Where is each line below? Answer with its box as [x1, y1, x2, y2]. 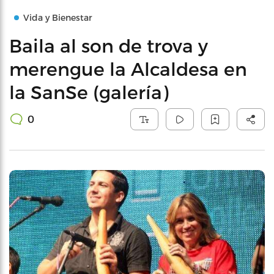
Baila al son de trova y [9, 34, 208, 56]
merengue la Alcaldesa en [9, 57, 247, 80]
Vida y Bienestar [23, 12, 92, 23]
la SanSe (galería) [9, 81, 168, 103]
